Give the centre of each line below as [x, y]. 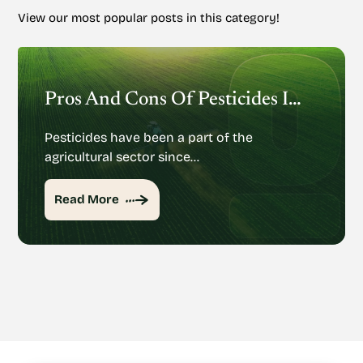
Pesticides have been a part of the [149, 137]
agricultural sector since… [122, 157]
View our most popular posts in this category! [149, 18]
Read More [87, 199]
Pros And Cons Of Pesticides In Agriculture [295, 100]
